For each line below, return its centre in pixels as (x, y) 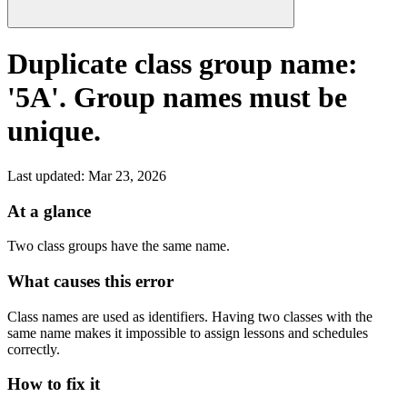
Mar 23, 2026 (127, 175)
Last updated (44, 175)
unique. (54, 131)
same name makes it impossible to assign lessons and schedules (188, 333)
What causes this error (90, 282)
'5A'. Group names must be (177, 98)
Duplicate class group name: (183, 64)
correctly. (34, 349)
